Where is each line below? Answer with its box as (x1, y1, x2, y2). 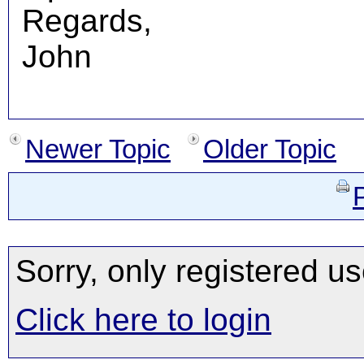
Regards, (22, 3, 152, 38)
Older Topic (203, 134, 336, 164)
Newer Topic (25, 134, 171, 164)
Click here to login (15, 302, 271, 337)
